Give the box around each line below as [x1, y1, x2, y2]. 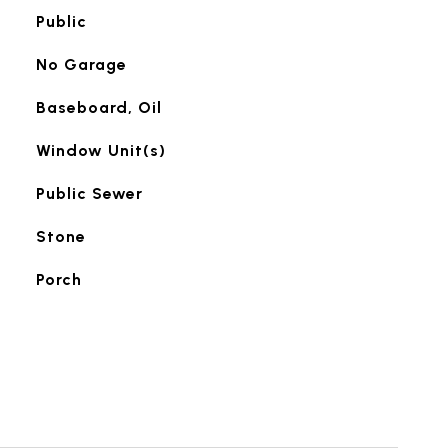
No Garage [35, 55, 127, 74]
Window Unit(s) [35, 141, 166, 160]
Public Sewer [35, 184, 143, 203]
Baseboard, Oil [35, 98, 162, 117]
